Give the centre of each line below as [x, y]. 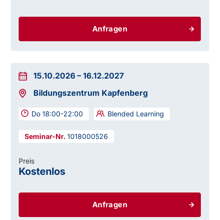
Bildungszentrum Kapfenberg [91, 93]
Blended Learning [136, 114]
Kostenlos [42, 172]
